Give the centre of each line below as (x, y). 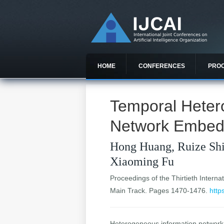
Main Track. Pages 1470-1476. (160, 191)
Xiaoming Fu (142, 162)
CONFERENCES (162, 66)
